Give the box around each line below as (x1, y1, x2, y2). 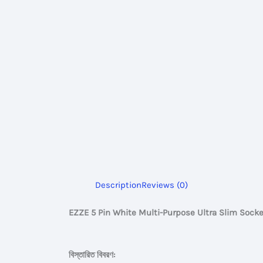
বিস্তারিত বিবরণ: (69, 249, 115, 260)
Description (95, 180, 141, 190)
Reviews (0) (141, 180, 188, 190)
